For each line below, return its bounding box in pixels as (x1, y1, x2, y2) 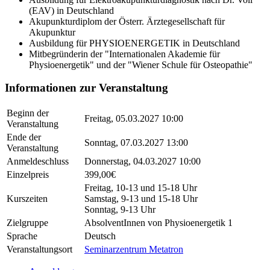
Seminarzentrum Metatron (84, 244, 183, 255)
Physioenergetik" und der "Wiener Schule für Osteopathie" (29, 59, 253, 70)
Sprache (7, 231, 37, 242)
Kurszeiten (7, 193, 48, 204)
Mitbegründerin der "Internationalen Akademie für (29, 48, 220, 59)
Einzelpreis (7, 169, 49, 180)
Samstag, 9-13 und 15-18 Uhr (84, 193, 198, 204)
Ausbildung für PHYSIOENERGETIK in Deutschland (29, 37, 240, 48)
